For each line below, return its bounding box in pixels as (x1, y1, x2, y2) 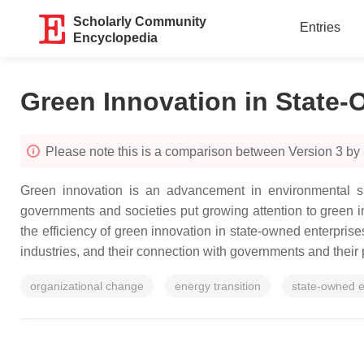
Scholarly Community (73, 15, 207, 28)
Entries (299, 20, 340, 34)
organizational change (30, 279, 144, 292)
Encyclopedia (73, 31, 158, 45)
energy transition (175, 279, 261, 292)
